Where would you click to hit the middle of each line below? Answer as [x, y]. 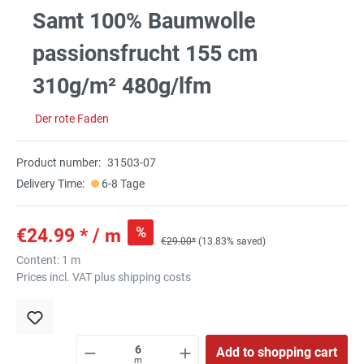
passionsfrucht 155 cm [145, 54]
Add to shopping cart [277, 353]
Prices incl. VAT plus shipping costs [104, 277]
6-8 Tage [122, 184]
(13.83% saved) [232, 242]
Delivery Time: [50, 184]
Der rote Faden [72, 119]
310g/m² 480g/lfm [122, 87]
